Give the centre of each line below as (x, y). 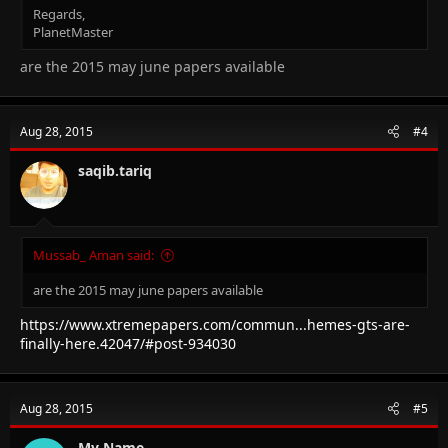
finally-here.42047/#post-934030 (128, 343)
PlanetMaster (73, 31)
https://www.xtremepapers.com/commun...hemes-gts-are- (215, 324)
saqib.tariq (115, 170)
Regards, (59, 13)
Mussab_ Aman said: (93, 254)
